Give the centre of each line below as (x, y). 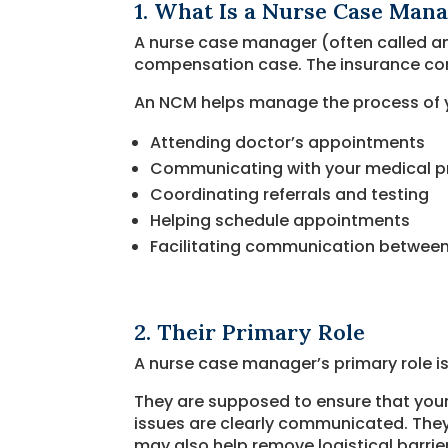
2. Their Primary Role (250, 331)
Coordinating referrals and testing (290, 194)
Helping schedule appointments (280, 220)
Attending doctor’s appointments (288, 142)
